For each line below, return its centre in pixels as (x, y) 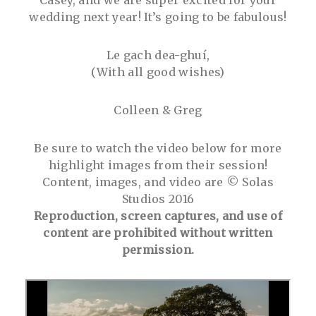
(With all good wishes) (158, 72)
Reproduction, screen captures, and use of (158, 215)
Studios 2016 (158, 199)
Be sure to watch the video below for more (158, 148)
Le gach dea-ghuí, (158, 55)
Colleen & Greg (158, 110)
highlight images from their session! (158, 165)
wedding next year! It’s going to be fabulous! (158, 17)
